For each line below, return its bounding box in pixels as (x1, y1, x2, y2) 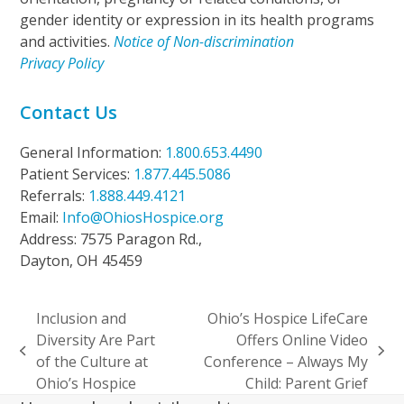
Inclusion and (35, 308, 126, 328)
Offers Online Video (236, 329, 369, 350)
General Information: (20, 142, 166, 162)
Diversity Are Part (35, 329, 155, 350)
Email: (20, 207, 63, 227)
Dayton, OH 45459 (20, 250, 143, 271)
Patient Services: (20, 163, 134, 184)
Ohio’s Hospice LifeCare (207, 308, 369, 328)
